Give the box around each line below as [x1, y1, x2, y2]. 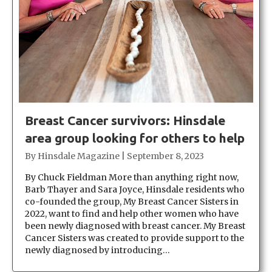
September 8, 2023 [127, 150, 204, 161]
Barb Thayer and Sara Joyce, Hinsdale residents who [25, 183, 245, 195]
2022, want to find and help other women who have [25, 208, 239, 219]
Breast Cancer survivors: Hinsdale [25, 112, 225, 127]
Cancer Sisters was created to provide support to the [25, 232, 244, 243]
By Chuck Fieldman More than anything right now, [25, 171, 239, 183]
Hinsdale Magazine [38, 150, 120, 161]
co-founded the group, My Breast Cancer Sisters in [25, 195, 239, 207]
